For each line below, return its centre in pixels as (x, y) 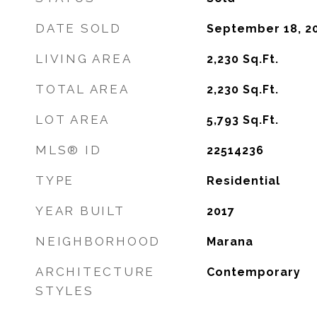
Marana (230, 242)
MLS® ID (69, 150)
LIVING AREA (84, 59)
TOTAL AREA (82, 89)
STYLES (65, 291)
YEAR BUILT (80, 211)
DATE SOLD (79, 28)
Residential (243, 181)
